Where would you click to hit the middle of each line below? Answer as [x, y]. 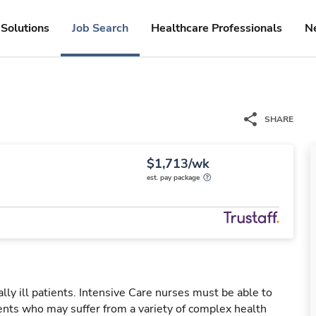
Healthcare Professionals [217, 28]
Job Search [100, 28]
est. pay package [173, 178]
